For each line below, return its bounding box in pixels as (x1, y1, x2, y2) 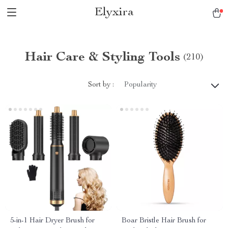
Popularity (124, 81, 157, 89)
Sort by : (88, 81, 114, 89)
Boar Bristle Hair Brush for (122, 217, 206, 224)
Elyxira (94, 7, 134, 19)
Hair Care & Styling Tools (24, 51, 180, 64)
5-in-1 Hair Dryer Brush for (10, 217, 95, 224)
